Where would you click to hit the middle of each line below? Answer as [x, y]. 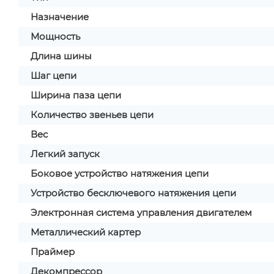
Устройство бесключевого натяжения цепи [133, 193]
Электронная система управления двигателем [141, 213]
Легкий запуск [65, 154]
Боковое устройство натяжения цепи [120, 173]
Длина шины [61, 56]
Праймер [53, 252]
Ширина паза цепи [76, 95]
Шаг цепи [54, 76]
